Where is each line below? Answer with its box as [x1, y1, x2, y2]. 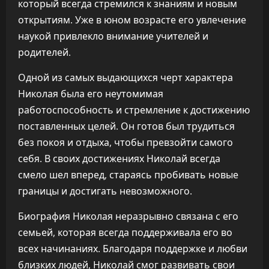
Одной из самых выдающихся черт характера [18, 71, 233, 84]
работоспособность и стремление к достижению [18, 103, 250, 116]
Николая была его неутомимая [18, 87, 163, 100]
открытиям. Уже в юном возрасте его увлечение [18, 13, 246, 26]
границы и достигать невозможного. [18, 184, 192, 198]
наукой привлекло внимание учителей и [18, 29, 208, 43]
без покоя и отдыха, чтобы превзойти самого [18, 136, 233, 149]
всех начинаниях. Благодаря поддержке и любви [18, 242, 247, 255]
